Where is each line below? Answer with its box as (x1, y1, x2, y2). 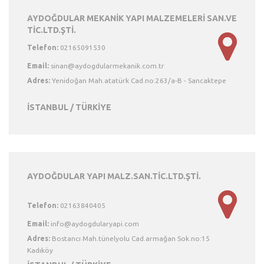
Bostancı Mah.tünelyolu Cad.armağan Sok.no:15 (50, 235, 210, 242)
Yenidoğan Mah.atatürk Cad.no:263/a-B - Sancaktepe (50, 77, 226, 84)
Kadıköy (27, 246, 53, 254)
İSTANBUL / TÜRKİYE (27, 103, 111, 112)
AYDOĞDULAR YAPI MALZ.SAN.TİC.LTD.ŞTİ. (27, 171, 201, 181)
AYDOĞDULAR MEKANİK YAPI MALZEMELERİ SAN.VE (27, 14, 237, 23)
